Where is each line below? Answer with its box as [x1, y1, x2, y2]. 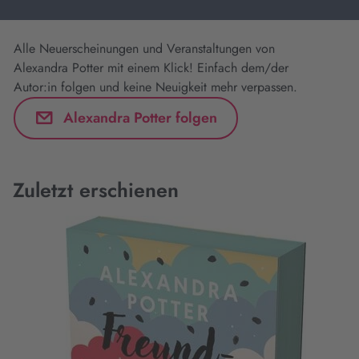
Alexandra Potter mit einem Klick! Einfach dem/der [14, 58, 288, 77]
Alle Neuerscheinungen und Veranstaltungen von [14, 39, 275, 58]
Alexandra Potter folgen [63, 107, 217, 128]
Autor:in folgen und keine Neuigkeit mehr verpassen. [14, 78, 297, 96]
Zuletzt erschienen [13, 175, 179, 204]
